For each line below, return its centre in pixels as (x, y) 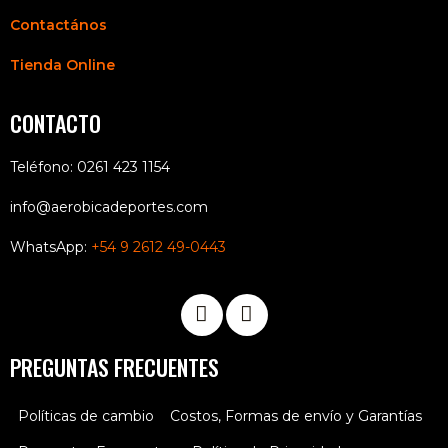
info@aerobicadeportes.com (109, 206)
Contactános (58, 24)
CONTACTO (55, 122)
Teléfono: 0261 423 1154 (90, 166)
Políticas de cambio (86, 415)
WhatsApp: (50, 246)
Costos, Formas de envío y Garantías (296, 415)
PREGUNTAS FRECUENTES (114, 366)
